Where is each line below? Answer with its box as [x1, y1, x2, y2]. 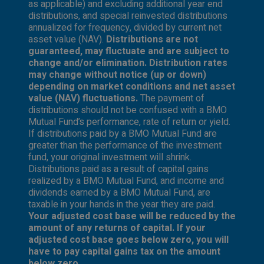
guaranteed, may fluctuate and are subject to [28, 44, 229, 58]
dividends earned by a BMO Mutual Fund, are [28, 185, 210, 200]
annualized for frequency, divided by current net [28, 20, 222, 35]
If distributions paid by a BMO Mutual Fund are [28, 126, 217, 141]
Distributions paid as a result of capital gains [28, 161, 209, 176]
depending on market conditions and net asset [28, 79, 235, 94]
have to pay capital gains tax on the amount [28, 244, 220, 259]
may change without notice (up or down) [28, 67, 206, 82]
